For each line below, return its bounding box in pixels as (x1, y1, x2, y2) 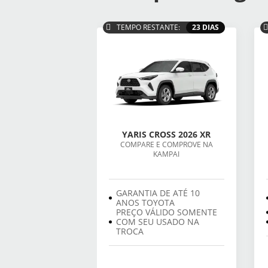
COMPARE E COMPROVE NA (120, 139, 213, 150)
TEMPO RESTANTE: (117, 22, 180, 33)
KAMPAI (153, 149, 180, 160)
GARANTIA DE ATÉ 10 (116, 187, 200, 199)
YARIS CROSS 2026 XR (122, 129, 211, 141)
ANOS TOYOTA (116, 197, 175, 209)
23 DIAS (192, 22, 219, 33)
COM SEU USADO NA (116, 216, 199, 228)
